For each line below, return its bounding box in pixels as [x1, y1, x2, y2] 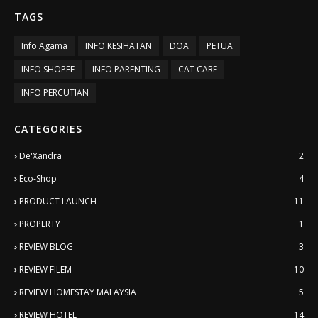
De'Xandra [19, 149, 62, 162]
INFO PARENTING [92, 62, 160, 75]
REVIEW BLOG [19, 240, 73, 253]
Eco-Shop [19, 172, 57, 185]
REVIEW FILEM [19, 263, 72, 275]
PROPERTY [19, 217, 60, 230]
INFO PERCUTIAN [21, 86, 89, 99]
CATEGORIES [14, 121, 82, 136]
